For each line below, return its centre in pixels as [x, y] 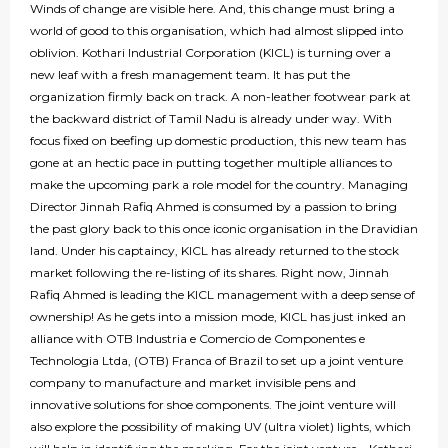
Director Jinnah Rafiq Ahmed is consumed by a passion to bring [213, 207]
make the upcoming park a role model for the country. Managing [219, 185]
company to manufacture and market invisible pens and [193, 383]
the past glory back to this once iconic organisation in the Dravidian [224, 229]
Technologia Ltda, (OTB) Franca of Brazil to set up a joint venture [216, 361]
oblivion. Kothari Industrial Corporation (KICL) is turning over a [210, 53]
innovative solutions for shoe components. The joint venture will [213, 405]
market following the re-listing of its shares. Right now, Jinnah [209, 273]
